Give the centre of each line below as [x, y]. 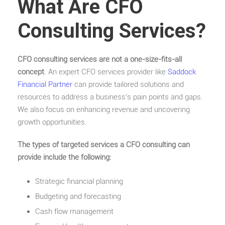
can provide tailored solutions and [128, 84]
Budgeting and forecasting [78, 196]
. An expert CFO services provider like [106, 72]
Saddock [182, 72]
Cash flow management [74, 211]
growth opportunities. [52, 122]
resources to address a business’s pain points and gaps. [110, 97]
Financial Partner [45, 84]
